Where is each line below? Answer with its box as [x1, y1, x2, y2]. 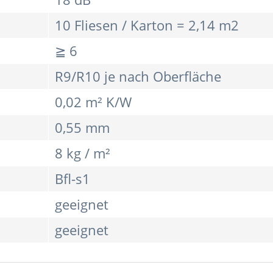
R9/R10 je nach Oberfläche [55, 67, 221, 86]
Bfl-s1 [55, 169, 90, 188]
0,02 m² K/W [55, 93, 132, 112]
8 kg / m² [55, 144, 110, 163]
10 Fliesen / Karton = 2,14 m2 [55, 16, 239, 35]
